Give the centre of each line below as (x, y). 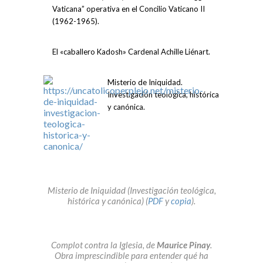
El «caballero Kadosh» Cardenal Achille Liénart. (131, 52)
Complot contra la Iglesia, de (104, 245)
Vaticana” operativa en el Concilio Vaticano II (129, 9)
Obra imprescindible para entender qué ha (131, 256)
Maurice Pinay (183, 245)
